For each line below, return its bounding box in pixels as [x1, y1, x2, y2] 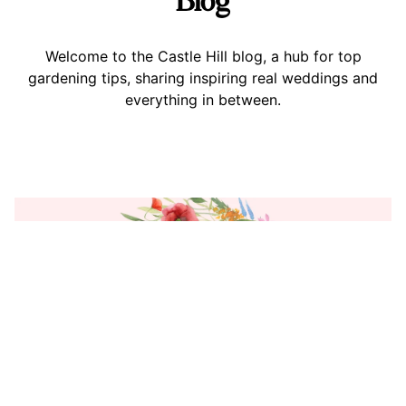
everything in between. [125, 91, 281, 110]
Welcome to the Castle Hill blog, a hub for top [44, 47, 362, 66]
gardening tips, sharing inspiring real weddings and [28, 69, 378, 88]
